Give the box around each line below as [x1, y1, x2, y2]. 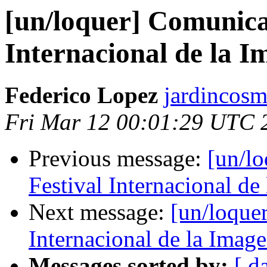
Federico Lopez [5, 82, 158, 108]
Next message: [29, 199, 170, 225]
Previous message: [29, 145, 207, 172]
